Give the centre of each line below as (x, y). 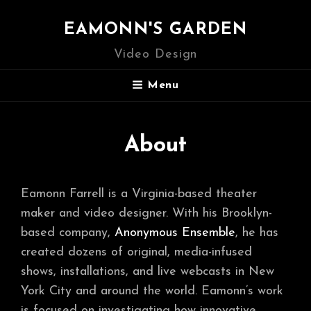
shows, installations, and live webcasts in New (148, 271)
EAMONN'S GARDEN (155, 30)
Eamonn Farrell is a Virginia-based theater (139, 194)
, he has (257, 233)
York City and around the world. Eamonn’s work (152, 291)
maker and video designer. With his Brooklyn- (146, 213)
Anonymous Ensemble (175, 233)
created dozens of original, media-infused (136, 252)
